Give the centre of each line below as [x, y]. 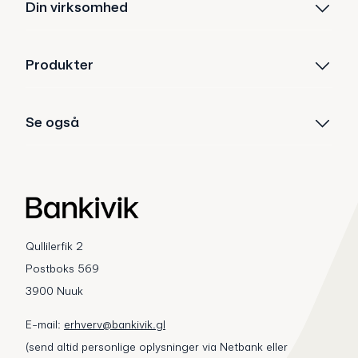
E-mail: [45, 325]
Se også [52, 122]
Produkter [60, 65]
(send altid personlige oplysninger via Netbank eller [157, 347]
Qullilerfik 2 [54, 247]
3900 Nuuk [54, 291]
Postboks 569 [62, 269]
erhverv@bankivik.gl [115, 325]
